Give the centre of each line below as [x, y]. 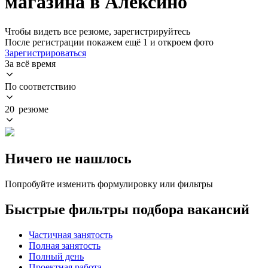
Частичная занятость [71, 234]
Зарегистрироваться [45, 53]
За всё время [30, 63]
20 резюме [27, 109]
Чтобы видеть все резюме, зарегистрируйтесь [98, 31]
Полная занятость [65, 245]
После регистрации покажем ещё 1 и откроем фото [109, 42]
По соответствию [40, 86]
